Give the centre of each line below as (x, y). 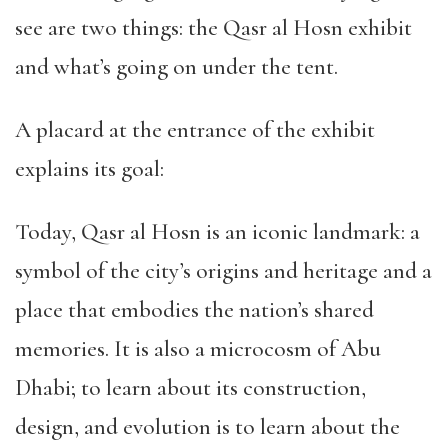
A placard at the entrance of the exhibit (195, 130)
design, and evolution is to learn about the (207, 427)
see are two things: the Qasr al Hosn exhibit (213, 28)
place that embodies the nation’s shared (194, 310)
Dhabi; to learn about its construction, (190, 388)
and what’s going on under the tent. (176, 67)
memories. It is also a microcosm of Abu (198, 349)
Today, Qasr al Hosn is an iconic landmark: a (217, 232)
